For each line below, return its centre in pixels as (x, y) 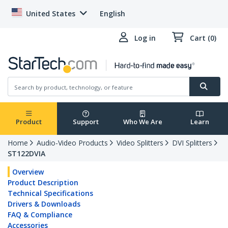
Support (85, 122)
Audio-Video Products (72, 143)
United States (51, 13)
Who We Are (142, 122)
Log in (145, 38)
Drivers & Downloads (44, 204)
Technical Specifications (50, 193)
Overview (28, 172)
